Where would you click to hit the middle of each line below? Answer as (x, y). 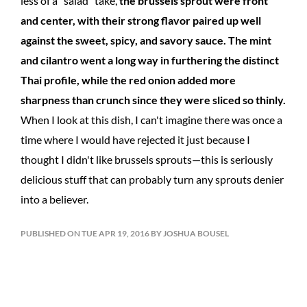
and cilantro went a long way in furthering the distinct (150, 60)
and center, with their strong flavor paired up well (141, 20)
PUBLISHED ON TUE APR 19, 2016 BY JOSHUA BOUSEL (125, 233)
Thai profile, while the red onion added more (128, 80)
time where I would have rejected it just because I (135, 139)
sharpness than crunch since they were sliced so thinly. (153, 100)
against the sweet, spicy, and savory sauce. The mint (146, 40)
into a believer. (54, 199)
